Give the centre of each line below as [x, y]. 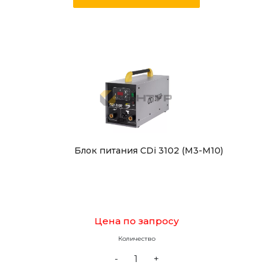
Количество [136, 239]
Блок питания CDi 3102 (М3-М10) [149, 151]
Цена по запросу [136, 221]
